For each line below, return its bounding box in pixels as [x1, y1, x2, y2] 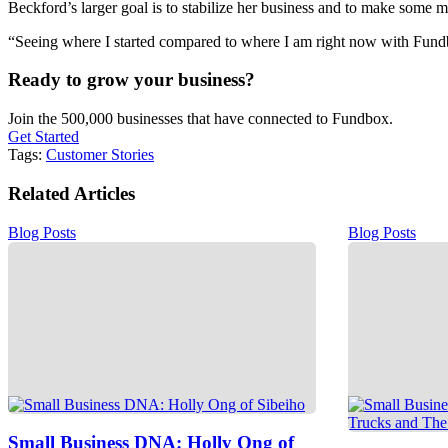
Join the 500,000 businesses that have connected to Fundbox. [8, 110, 393, 128]
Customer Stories [46, 146, 154, 164]
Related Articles [8, 182, 135, 204]
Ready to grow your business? [8, 69, 255, 91]
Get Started [8, 128, 79, 146]
